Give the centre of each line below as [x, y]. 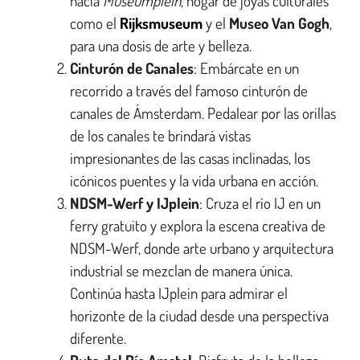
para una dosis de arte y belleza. [161, 45]
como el [95, 22]
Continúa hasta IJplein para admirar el [179, 292]
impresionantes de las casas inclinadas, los [190, 157]
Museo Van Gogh [279, 22]
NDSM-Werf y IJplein [135, 202]
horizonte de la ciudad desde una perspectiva [199, 315]
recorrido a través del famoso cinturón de [189, 90]
